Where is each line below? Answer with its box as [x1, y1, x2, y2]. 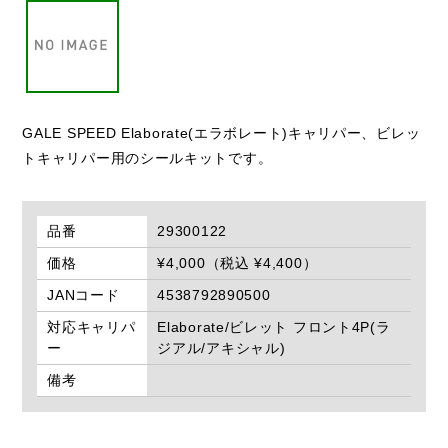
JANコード [47, 286, 120, 303]
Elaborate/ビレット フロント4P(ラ [157, 318, 391, 335]
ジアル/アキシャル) [157, 339, 286, 356]
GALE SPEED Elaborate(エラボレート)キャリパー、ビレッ [22, 124, 421, 141]
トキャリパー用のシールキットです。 [22, 149, 273, 166]
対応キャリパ [47, 318, 136, 335]
